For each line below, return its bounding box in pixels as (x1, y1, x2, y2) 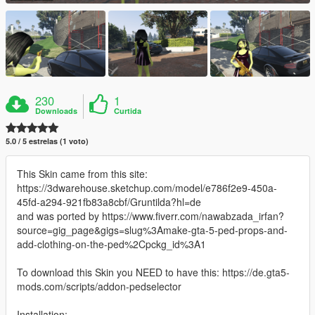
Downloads (35, 105, 78, 116)
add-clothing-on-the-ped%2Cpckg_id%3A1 (17, 236, 206, 251)
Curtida (114, 105, 142, 116)
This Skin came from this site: (17, 166, 148, 181)
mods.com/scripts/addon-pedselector (17, 278, 181, 293)
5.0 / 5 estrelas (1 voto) (6, 135, 89, 146)
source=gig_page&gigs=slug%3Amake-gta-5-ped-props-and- (17, 222, 288, 237)
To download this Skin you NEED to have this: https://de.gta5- (17, 264, 290, 279)
